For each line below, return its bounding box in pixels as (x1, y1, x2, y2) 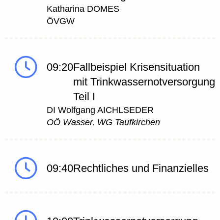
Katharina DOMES (47, 4, 119, 14)
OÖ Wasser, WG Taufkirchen (47, 117, 160, 128)
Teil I (73, 90, 95, 103)
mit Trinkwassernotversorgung (73, 76, 215, 88)
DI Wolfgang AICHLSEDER (47, 105, 154, 115)
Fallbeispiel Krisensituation (73, 61, 200, 74)
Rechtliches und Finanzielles (73, 162, 209, 175)
